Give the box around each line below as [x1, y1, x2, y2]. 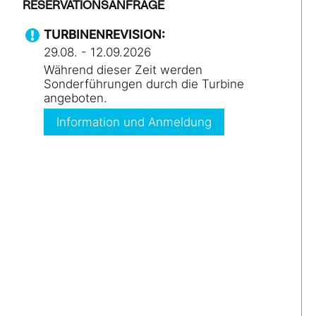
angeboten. [44, 91, 107, 105]
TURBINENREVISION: [44, 28, 165, 42]
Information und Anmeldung [56, 115, 212, 129]
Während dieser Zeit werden [44, 63, 202, 77]
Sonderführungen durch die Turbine [44, 77, 244, 91]
